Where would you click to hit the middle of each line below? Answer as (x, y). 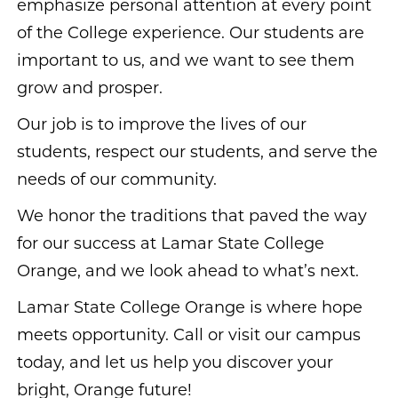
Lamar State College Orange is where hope (190, 309)
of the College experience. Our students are (191, 34)
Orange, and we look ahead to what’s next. (188, 272)
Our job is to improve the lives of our (162, 126)
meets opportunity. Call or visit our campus (189, 336)
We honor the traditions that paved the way (192, 217)
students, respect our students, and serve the (197, 153)
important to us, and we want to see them (186, 62)
